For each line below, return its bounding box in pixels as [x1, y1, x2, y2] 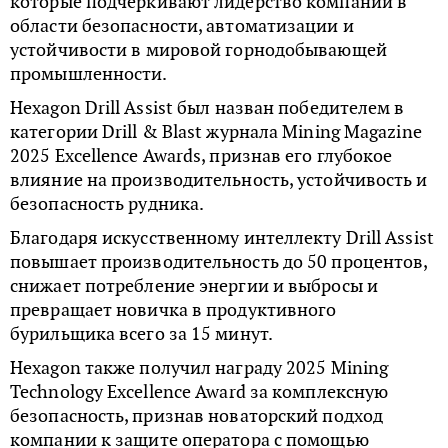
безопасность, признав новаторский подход [10, 404, 384, 428]
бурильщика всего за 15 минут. [10, 322, 273, 346]
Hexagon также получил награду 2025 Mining [10, 356, 389, 380]
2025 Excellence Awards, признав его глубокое [10, 144, 393, 168]
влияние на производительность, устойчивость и [10, 168, 428, 192]
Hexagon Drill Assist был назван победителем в [10, 96, 405, 120]
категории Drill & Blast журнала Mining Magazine [10, 120, 422, 144]
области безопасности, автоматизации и [10, 14, 354, 38]
